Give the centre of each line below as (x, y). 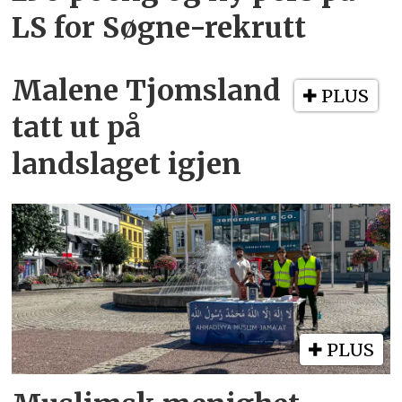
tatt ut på (77, 128)
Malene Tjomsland (147, 91)
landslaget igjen (127, 165)
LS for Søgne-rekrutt (159, 28)
